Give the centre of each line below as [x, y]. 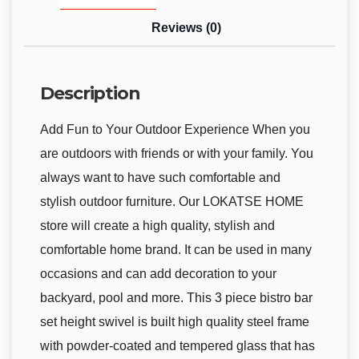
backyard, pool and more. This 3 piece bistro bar [176, 298]
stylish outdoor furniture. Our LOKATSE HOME [172, 202]
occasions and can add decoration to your [158, 274]
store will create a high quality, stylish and [157, 226]
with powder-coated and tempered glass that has [177, 346]
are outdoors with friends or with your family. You [177, 154]
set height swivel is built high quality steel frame [175, 322]
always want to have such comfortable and [160, 178]
